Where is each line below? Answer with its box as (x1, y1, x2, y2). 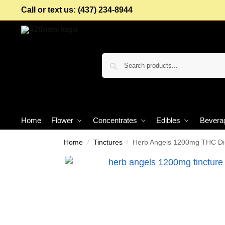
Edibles (156, 116, 181, 125)
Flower (51, 116, 74, 125)
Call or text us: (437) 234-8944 (21, 6, 133, 14)
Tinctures (93, 139, 123, 146)
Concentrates (92, 116, 137, 125)
